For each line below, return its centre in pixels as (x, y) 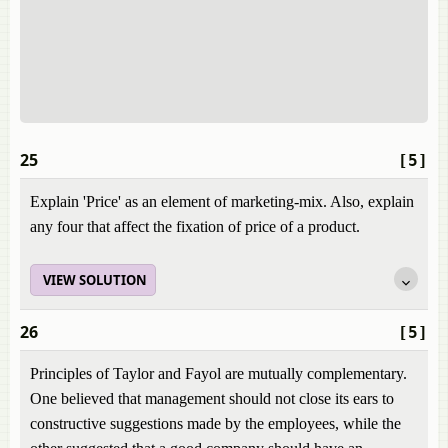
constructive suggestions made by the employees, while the (215, 423)
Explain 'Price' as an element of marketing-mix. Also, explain (222, 201)
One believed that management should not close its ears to (212, 398)
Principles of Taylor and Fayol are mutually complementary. (218, 373)
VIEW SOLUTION (95, 280)
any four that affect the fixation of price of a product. (195, 226)
